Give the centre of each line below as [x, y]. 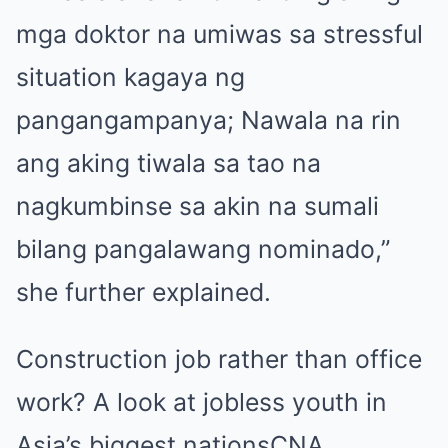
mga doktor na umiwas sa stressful [219, 34]
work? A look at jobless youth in [201, 402]
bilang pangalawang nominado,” [203, 249]
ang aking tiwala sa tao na [168, 163]
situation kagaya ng [130, 77]
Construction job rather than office [219, 359]
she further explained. [143, 292]
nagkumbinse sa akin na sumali [197, 206]
